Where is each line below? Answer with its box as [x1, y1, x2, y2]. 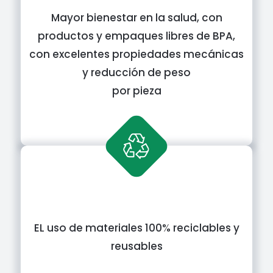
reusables [110, 239, 163, 253]
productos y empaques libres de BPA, [38, 29, 235, 43]
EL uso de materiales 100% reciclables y [34, 221, 239, 235]
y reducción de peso [82, 65, 191, 80]
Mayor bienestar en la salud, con [51, 10, 222, 25]
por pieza [112, 83, 161, 98]
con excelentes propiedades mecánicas [29, 47, 244, 62]
